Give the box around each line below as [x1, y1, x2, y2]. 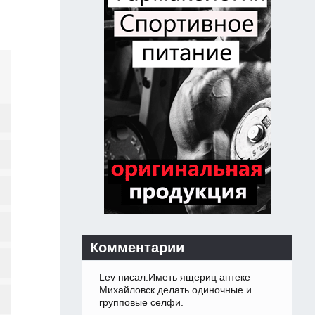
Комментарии [90, 240, 184, 256]
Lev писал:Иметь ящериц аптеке [99, 271, 250, 283]
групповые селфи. [99, 297, 184, 309]
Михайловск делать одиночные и [99, 284, 252, 296]
